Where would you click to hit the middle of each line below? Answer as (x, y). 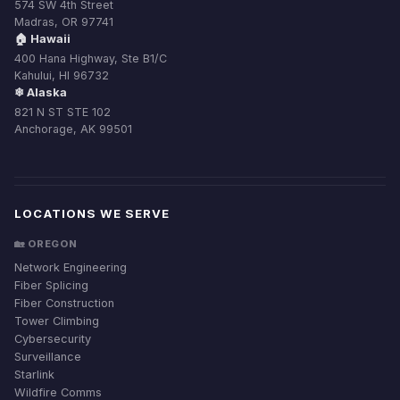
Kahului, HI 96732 (62, 75)
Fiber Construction (64, 303)
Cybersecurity (53, 339)
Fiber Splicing (51, 285)
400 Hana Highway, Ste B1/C (91, 58)
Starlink (34, 375)
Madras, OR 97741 (64, 22)
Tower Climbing (57, 321)
